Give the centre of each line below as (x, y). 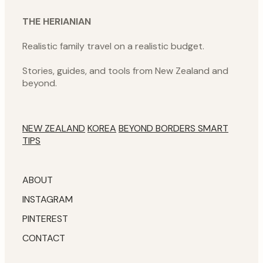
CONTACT (44, 238)
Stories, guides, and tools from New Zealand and (125, 70)
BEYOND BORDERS (158, 128)
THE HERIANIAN (57, 21)
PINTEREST (45, 218)
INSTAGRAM (48, 199)
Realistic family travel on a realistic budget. (113, 46)
